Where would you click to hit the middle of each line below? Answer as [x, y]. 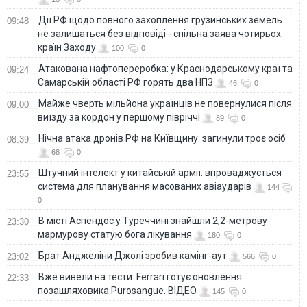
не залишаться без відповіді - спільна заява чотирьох [159, 33]
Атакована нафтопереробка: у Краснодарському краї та [165, 68]
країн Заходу [67, 47]
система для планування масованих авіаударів [145, 186]
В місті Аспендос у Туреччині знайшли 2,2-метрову [153, 220]
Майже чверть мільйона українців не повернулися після [165, 103]
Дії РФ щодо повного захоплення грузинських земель [160, 20]
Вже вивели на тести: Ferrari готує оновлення [140, 277]
